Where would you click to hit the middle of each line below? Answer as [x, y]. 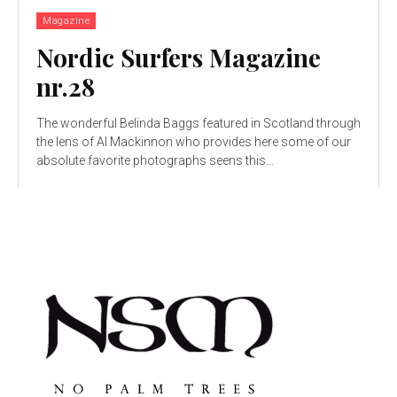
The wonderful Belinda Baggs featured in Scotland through [198, 124]
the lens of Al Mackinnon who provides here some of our [194, 142]
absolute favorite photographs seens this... [155, 161]
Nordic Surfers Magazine [179, 58]
